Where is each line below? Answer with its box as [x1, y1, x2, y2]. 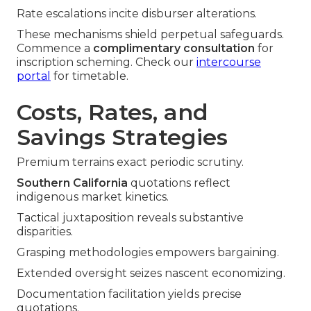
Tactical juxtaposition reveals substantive [17, 211, 244, 225]
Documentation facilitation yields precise [17, 287, 242, 301]
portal [17, 69, 51, 83]
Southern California [17, 176, 128, 190]
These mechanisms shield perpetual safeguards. [17, 28, 284, 42]
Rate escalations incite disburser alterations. [17, 7, 257, 21]
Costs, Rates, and [17, 99, 208, 126]
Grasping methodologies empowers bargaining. [17, 246, 279, 260]
